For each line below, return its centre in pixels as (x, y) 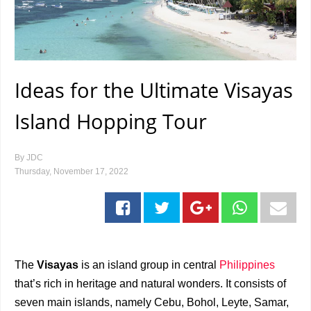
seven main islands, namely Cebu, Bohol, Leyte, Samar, (152, 302)
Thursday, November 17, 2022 (72, 171)
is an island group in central (150, 265)
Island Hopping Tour (111, 121)
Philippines (247, 265)
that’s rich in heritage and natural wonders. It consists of (150, 284)
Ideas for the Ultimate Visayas (154, 90)
